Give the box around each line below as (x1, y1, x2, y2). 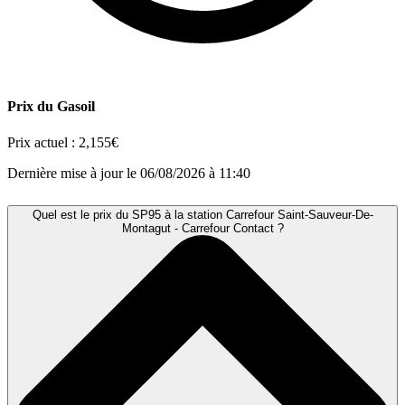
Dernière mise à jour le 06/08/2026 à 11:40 (7, 165, 250, 181)
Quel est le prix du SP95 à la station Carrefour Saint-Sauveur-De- (32, 207, 373, 221)
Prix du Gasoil (7, 99, 95, 115)
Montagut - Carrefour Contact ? (121, 221, 284, 235)
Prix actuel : (7, 134, 79, 150)
